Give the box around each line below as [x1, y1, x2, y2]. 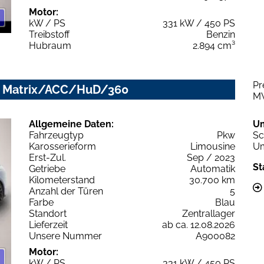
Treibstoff [29, 28, 70, 40]
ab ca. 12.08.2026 [162, 219, 235, 230]
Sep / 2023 [187, 151, 235, 163]
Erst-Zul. [29, 151, 66, 163]
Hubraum [29, 39, 71, 51]
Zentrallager [182, 207, 235, 219]
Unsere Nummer [29, 230, 102, 242]
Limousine [190, 140, 235, 152]
